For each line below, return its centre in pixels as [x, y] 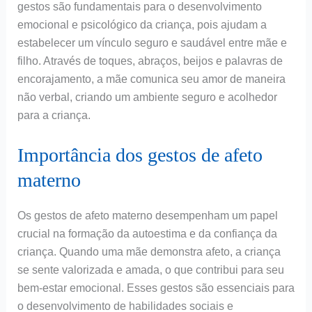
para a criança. [54, 116]
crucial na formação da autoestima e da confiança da [147, 234]
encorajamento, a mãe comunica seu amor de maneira [151, 79]
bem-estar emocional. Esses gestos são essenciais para [156, 288]
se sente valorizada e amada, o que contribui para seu [150, 270]
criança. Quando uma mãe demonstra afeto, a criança [149, 252]
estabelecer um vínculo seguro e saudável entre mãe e [152, 43]
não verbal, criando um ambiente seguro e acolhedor [147, 97]
